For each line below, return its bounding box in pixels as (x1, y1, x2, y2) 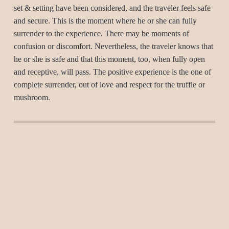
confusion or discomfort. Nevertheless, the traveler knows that (13, 42, 213, 51)
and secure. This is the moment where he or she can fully (13, 16, 197, 25)
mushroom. (13, 93, 50, 102)
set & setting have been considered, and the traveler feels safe (13, 4, 211, 12)
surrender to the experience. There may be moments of (13, 29, 189, 38)
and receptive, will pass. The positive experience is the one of (13, 67, 211, 76)
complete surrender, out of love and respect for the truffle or (13, 80, 205, 89)
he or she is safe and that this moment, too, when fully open (13, 55, 205, 63)
